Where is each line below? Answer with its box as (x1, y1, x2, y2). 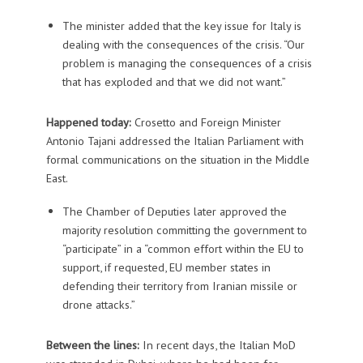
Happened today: (45, 113, 131, 130)
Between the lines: (45, 336, 139, 352)
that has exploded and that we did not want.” (62, 73, 286, 89)
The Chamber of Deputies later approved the (62, 203, 287, 219)
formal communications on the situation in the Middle (45, 151, 310, 167)
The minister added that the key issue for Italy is (62, 17, 301, 33)
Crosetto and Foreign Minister (130, 113, 281, 130)
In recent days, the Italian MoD (139, 336, 296, 352)
